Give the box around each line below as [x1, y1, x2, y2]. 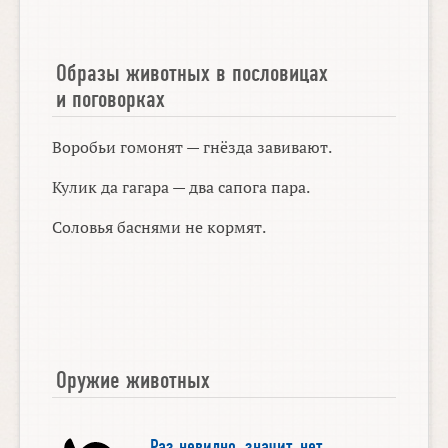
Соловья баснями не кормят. [52, 215, 267, 238]
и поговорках [56, 86, 166, 113]
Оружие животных [56, 366, 211, 393]
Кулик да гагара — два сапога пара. [52, 175, 311, 198]
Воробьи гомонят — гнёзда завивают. [52, 135, 333, 158]
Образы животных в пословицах [56, 60, 329, 87]
